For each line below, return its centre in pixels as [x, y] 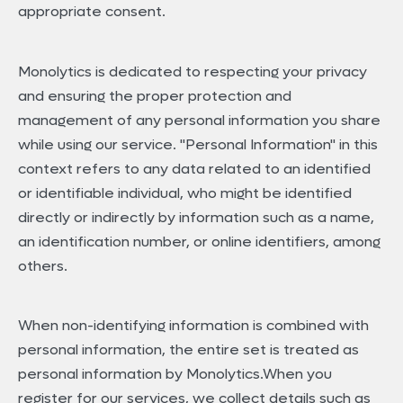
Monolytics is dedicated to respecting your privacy [193, 71]
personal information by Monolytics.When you [175, 373]
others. [43, 265]
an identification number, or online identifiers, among [199, 241]
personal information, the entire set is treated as [188, 349]
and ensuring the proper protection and [155, 95]
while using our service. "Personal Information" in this [198, 144]
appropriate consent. [92, 12]
